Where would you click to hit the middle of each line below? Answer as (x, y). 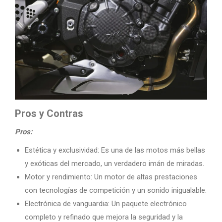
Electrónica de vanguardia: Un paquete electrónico (106, 204)
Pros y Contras (49, 113)
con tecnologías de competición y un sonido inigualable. (116, 190)
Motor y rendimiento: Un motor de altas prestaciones (111, 177)
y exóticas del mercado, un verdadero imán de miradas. (114, 164)
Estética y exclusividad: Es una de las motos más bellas (115, 150)
